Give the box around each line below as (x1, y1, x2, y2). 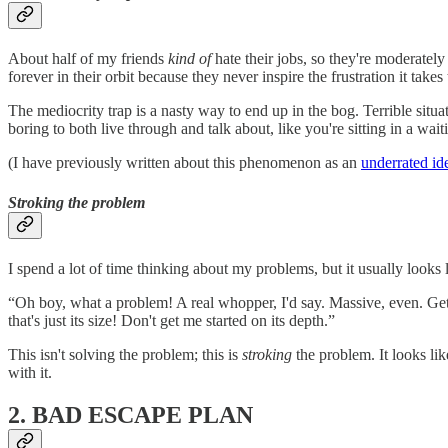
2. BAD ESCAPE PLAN (8, 401, 253, 428)
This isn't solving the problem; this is (8, 345, 242, 363)
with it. (8, 363, 52, 381)
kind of (168, 50, 215, 68)
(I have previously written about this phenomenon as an (8, 154, 361, 172)
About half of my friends (8, 50, 168, 68)
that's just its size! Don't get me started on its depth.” (8, 311, 335, 329)
